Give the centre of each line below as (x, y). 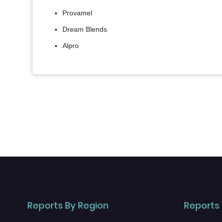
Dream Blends (85, 29)
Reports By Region (68, 206)
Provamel (77, 13)
